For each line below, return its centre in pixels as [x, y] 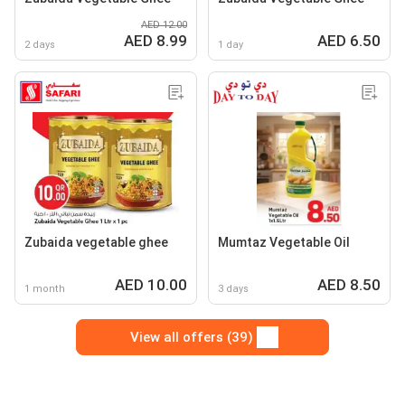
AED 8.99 [155, 40]
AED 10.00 [151, 284]
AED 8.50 [349, 284]
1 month [45, 288]
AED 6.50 [349, 40]
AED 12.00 [164, 24]
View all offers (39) [192, 337]
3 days [233, 288]
